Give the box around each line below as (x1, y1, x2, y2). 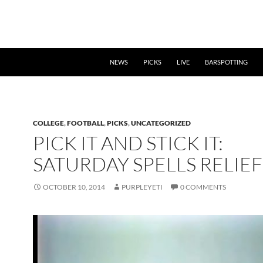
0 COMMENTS (180, 183, 226, 191)
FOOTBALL (67, 119, 104, 127)
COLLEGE (33, 119, 64, 127)
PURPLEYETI (122, 183, 163, 191)
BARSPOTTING (205, 58, 248, 66)
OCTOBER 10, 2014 (43, 183, 105, 191)
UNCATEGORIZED (131, 119, 191, 127)
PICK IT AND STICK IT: (33, 131, 223, 155)
